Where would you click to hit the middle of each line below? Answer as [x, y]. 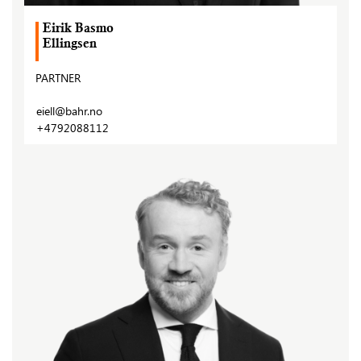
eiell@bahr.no [69, 111]
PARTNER [58, 78]
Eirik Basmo [78, 30]
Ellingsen [70, 45]
